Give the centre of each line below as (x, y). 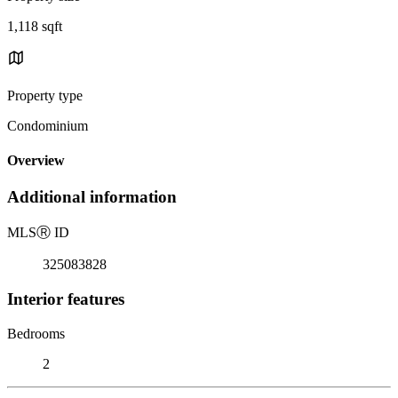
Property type (45, 95)
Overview (36, 161)
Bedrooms (36, 333)
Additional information (92, 197)
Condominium (48, 125)
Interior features (66, 298)
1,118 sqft (35, 26)
